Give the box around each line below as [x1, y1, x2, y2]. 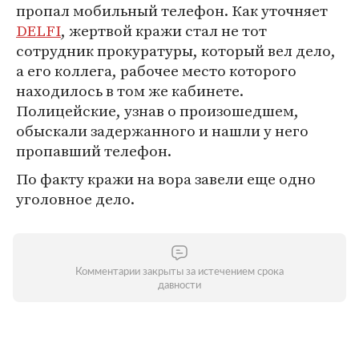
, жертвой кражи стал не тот [61, 20, 267, 41]
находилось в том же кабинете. [16, 80, 244, 101]
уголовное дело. [16, 188, 135, 209]
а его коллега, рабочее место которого [16, 60, 296, 81]
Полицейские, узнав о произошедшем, [16, 100, 299, 121]
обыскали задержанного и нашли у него [16, 120, 309, 141]
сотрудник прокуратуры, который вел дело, [16, 40, 336, 61]
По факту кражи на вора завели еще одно [16, 168, 316, 189]
